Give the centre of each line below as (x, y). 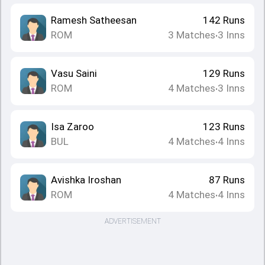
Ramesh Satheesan (94, 20)
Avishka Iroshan (86, 180)
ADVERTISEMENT (132, 221)
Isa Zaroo (72, 127)
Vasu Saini (74, 73)
